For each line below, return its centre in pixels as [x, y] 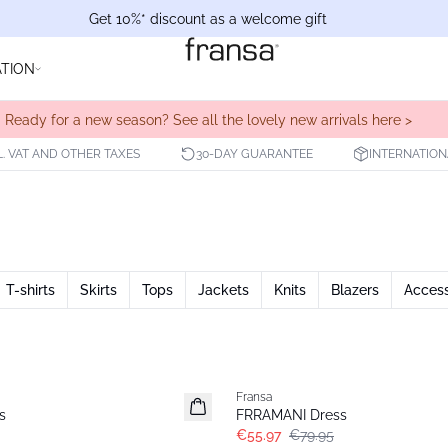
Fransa [254, 397]
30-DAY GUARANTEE [254, 154]
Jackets [223, 290]
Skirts [98, 290]
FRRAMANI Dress [291, 415]
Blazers [355, 290]
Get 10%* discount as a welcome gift [208, 18]
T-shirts [30, 290]
